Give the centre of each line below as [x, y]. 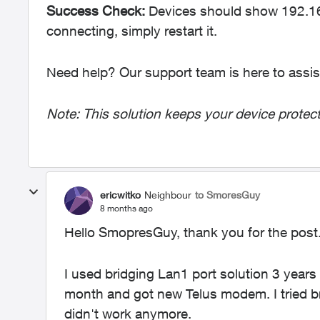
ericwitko [120, 194]
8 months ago [126, 208]
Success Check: [97, 11]
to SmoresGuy [227, 194]
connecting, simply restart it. [132, 31]
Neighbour [168, 194]
